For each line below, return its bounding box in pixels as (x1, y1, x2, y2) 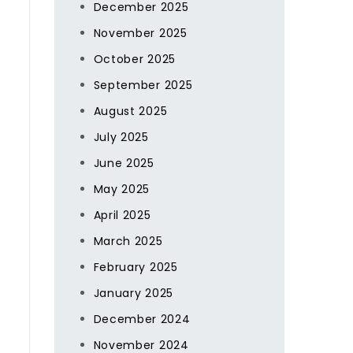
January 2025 (93, 285, 173, 301)
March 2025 (93, 233, 163, 249)
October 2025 (93, 51, 176, 67)
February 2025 (93, 259, 178, 275)
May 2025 (93, 181, 150, 197)
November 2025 (93, 25, 188, 41)
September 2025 (93, 77, 193, 93)
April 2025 (93, 207, 151, 223)
